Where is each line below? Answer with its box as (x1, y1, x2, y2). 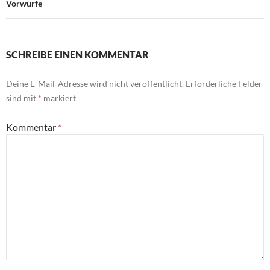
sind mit (6, 93, 38, 104)
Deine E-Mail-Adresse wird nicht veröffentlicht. (6, 78, 184, 89)
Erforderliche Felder (186, 78, 262, 89)
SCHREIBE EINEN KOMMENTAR (6, 49, 149, 61)
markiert (42, 93, 76, 104)
